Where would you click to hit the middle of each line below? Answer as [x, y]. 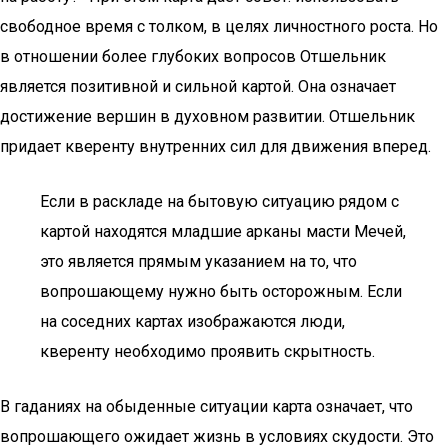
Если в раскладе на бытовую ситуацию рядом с [219, 201]
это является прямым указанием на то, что [198, 261]
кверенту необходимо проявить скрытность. [207, 351]
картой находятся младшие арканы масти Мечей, [223, 231]
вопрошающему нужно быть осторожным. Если [221, 291]
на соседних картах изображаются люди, [192, 321]
